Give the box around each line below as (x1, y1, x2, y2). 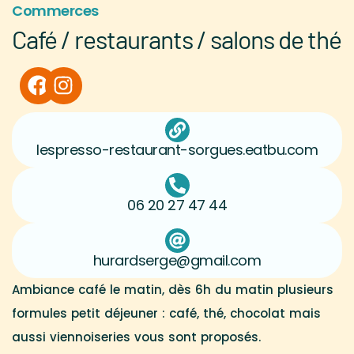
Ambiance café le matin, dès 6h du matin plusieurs (12, 281, 333, 298)
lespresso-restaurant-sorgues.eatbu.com (36, 139, 318, 160)
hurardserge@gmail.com (92, 250, 262, 270)
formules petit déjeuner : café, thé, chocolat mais (12, 304, 321, 322)
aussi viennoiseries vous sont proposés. (12, 328, 261, 345)
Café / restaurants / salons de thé (12, 24, 341, 55)
